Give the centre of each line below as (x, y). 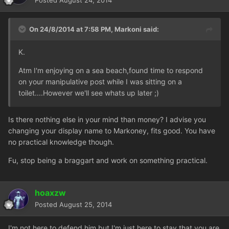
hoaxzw (50, 193)
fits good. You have (183, 131)
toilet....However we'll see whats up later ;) (89, 93)
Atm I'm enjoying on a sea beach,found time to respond (111, 71)
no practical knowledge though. (61, 142)
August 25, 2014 (86, 205)
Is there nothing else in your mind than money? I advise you (107, 120)
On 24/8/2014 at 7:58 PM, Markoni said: (94, 29)
